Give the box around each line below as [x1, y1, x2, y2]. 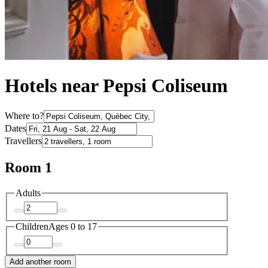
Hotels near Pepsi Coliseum [5, 75, 228, 97]
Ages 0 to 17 [48, 221, 97, 232]
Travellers [5, 135, 42, 146]
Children [16, 221, 48, 232]
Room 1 [5, 159, 52, 175]
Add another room [10, 257, 71, 266]
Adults [16, 187, 41, 198]
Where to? [5, 110, 44, 121]
